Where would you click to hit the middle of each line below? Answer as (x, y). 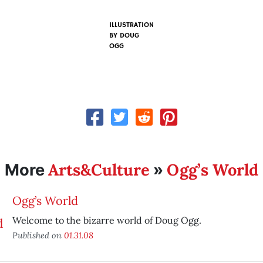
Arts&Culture (99, 169)
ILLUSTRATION (131, 25)
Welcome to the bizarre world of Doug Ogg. (107, 220)
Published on (38, 235)
